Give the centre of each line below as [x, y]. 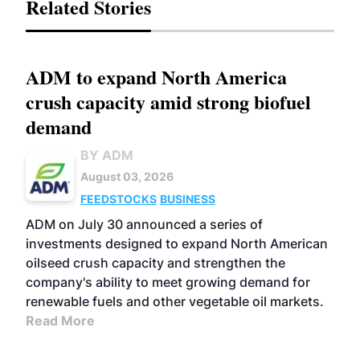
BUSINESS [188, 198]
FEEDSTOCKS [119, 198]
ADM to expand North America [156, 76]
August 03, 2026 [127, 176]
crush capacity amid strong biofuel [168, 101]
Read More [60, 320]
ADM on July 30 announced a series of [144, 224]
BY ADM [107, 155]
